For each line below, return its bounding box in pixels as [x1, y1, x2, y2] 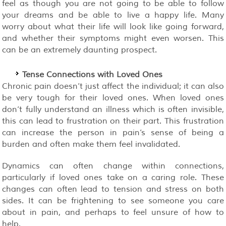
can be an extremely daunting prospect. [2, 44, 157, 55]
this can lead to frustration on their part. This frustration [2, 116, 224, 126]
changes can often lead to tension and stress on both [2, 184, 224, 194]
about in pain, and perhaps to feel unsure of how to [2, 207, 224, 217]
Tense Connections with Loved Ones [22, 69, 163, 80]
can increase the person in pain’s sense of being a [2, 127, 224, 138]
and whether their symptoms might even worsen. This [2, 33, 224, 43]
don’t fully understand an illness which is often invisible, [2, 104, 224, 115]
